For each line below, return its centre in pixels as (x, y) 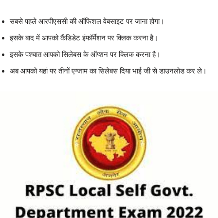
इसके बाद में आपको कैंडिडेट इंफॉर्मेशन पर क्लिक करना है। (84, 38)
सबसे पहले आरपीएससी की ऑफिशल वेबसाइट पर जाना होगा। (87, 21)
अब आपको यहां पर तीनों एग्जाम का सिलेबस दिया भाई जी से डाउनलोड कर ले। (108, 71)
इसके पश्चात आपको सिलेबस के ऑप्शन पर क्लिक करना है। (85, 54)
